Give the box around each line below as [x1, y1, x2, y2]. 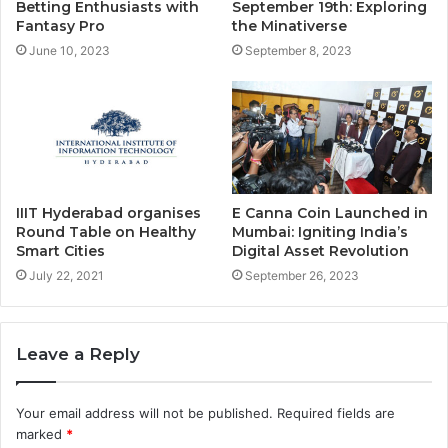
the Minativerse [232, 17, 347, 36]
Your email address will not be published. [16, 405, 273, 422]
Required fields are [277, 405, 395, 422]
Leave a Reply [16, 344, 140, 365]
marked [16, 426, 66, 443]
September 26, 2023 [245, 268, 359, 284]
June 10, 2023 [29, 43, 110, 59]
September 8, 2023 [245, 43, 352, 59]
